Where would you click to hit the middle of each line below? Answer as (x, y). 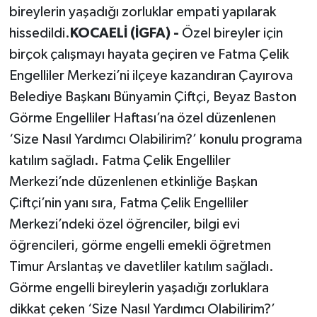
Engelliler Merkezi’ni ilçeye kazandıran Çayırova (151, 75)
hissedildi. (39, 33)
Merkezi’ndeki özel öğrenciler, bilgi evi (124, 224)
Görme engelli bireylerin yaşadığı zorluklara (139, 288)
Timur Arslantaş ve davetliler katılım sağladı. (141, 266)
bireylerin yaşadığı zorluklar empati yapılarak (142, 12)
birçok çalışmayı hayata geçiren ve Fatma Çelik (149, 54)
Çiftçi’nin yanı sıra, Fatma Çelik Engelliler (128, 203)
